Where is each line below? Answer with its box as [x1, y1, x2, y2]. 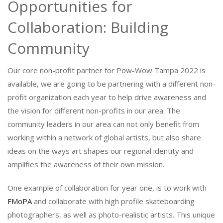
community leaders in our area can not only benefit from [7, 119, 199, 129]
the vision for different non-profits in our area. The [7, 106, 180, 115]
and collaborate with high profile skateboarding [32, 196, 195, 206]
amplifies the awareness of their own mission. [7, 159, 164, 169]
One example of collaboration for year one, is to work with [7, 183, 207, 193]
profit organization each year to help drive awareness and [7, 92, 206, 102]
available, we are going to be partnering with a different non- [7, 79, 216, 89]
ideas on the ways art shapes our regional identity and [7, 146, 194, 156]
